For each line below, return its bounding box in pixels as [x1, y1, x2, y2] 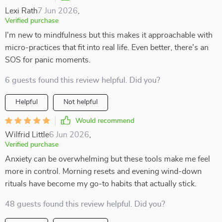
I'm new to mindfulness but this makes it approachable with [5, 31, 213, 39]
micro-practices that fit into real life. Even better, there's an [5, 44, 209, 52]
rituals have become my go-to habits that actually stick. [5, 180, 197, 188]
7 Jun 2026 [38, 7, 78, 15]
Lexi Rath [5, 7, 38, 15]
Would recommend [75, 117, 134, 124]
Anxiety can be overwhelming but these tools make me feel [5, 155, 210, 163]
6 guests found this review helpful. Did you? [5, 76, 160, 84]
